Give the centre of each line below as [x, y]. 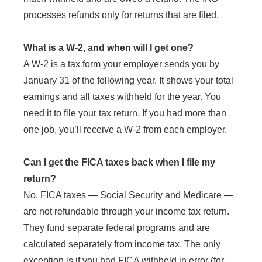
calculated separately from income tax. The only [122, 244]
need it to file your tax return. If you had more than [125, 113]
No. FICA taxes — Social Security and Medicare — [128, 195]
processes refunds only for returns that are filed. [121, 15]
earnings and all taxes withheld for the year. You [122, 96]
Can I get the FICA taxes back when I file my [119, 162]
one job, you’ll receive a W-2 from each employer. [125, 129]
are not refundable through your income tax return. [126, 211]
